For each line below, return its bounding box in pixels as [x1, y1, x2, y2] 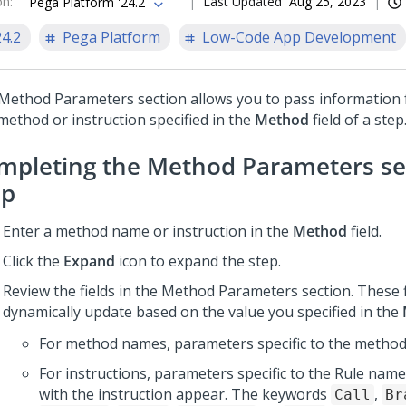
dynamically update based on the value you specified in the [3, 302, 402, 322]
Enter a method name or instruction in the [3, 221, 293, 241]
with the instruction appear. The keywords [39, 384, 331, 404]
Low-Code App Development [202, 27, 396, 47]
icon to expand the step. [115, 251, 281, 271]
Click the [3, 251, 63, 271]
